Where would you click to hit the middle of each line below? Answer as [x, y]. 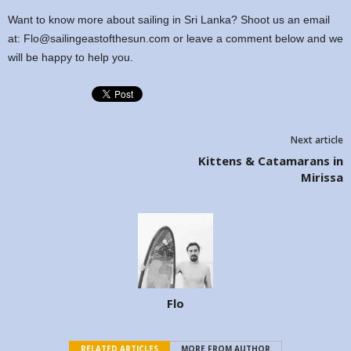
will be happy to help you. [71, 57]
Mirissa [322, 177]
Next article [317, 139]
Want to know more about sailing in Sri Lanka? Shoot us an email [169, 19]
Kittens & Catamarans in [271, 160]
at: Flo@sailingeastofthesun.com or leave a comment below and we [175, 38]
